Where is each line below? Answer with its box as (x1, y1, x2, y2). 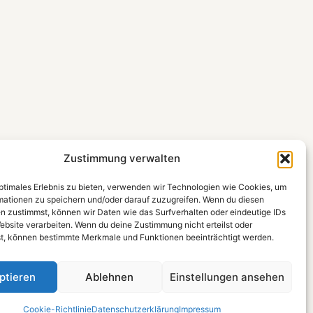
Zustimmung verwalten (64, 152, 181, 165)
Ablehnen (85, 270, 134, 284)
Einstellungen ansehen (169, 270, 284, 284)
